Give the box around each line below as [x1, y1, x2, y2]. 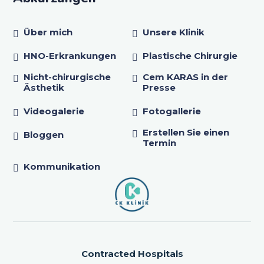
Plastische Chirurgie [143, 49, 237, 61]
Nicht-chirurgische [23, 71, 111, 82]
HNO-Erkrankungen [23, 49, 116, 61]
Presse [143, 81, 176, 93]
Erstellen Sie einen [143, 126, 229, 138]
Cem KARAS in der [143, 71, 228, 82]
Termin [143, 137, 176, 148]
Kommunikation [23, 160, 100, 172]
